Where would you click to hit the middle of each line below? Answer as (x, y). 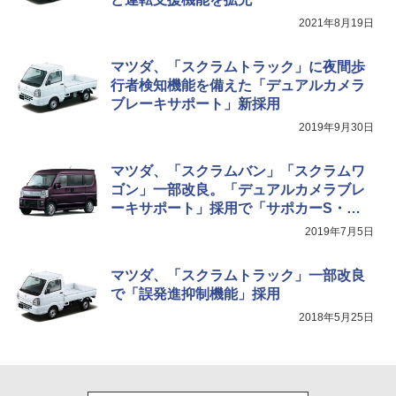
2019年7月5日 (339, 231)
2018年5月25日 (336, 317)
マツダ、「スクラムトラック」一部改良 (238, 275)
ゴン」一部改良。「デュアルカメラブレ (238, 189)
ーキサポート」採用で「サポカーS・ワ (236, 208)
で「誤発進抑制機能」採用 (195, 293)
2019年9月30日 (336, 127)
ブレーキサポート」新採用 (195, 103)
